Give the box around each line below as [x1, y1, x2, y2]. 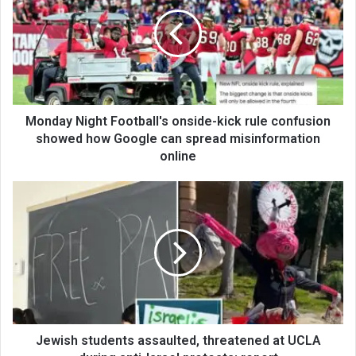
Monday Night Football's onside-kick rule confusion [25, 113, 331, 129]
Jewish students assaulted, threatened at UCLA [35, 332, 321, 348]
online [160, 148, 196, 164]
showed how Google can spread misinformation [36, 130, 320, 146]
